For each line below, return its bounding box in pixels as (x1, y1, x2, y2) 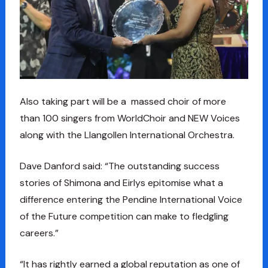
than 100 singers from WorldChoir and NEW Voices (19, 111, 240, 124)
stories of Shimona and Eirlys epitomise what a (19, 176, 223, 189)
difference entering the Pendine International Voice (19, 193, 242, 206)
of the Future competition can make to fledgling (19, 209, 229, 223)
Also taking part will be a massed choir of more (19, 95, 226, 108)
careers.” (19, 226, 59, 239)
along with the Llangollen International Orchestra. (19, 128, 234, 141)
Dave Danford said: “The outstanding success (19, 159, 220, 172)
